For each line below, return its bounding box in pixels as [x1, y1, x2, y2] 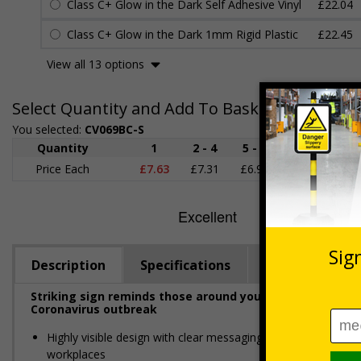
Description [31, 256, 106, 274]
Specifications [140, 256, 230, 274]
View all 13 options [47, 56, 144, 72]
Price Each [35, 161, 89, 176]
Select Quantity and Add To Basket [12, 98, 274, 119]
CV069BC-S [85, 122, 144, 137]
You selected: [12, 122, 85, 137]
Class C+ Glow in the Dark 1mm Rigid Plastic [67, 27, 298, 42]
